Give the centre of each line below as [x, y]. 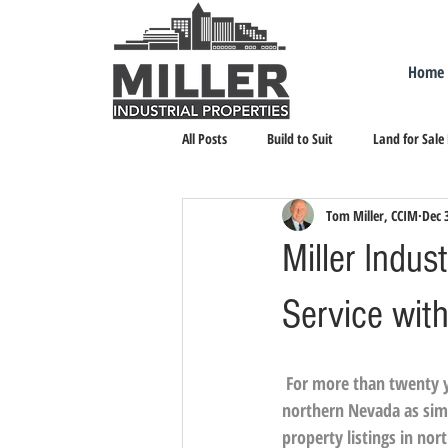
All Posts [204, 138]
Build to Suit [300, 138]
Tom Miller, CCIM [372, 215]
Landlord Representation [289, 218]
